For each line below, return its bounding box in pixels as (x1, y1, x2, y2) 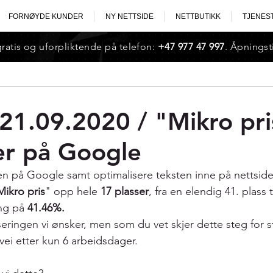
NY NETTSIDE (105, 12, 154, 21)
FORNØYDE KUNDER (8, 12, 83, 21)
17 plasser (101, 185, 149, 198)
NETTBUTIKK (175, 12, 221, 21)
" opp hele (45, 185, 101, 198)
